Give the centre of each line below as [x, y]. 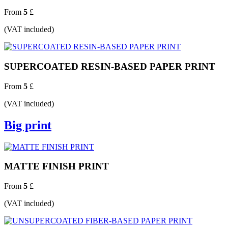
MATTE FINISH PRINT [56, 166]
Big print [28, 125]
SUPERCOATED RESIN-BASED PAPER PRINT [110, 66]
